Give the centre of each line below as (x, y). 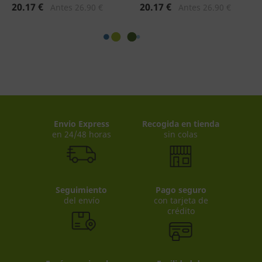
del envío (81, 200)
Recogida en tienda (181, 124)
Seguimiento (81, 189)
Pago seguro (181, 189)
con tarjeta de (181, 200)
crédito (181, 211)
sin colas (181, 134)
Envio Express (81, 124)
